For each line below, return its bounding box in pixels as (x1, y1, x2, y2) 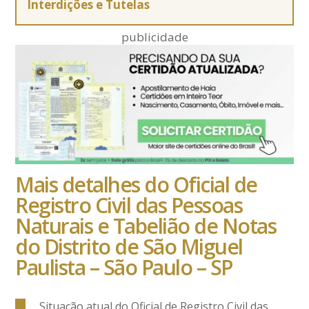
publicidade (121, 29, 188, 45)
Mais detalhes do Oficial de (15, 170, 257, 199)
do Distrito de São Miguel (15, 232, 243, 261)
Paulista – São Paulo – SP (15, 253, 232, 282)
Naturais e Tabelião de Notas (15, 212, 277, 241)
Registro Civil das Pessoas (15, 191, 243, 220)
